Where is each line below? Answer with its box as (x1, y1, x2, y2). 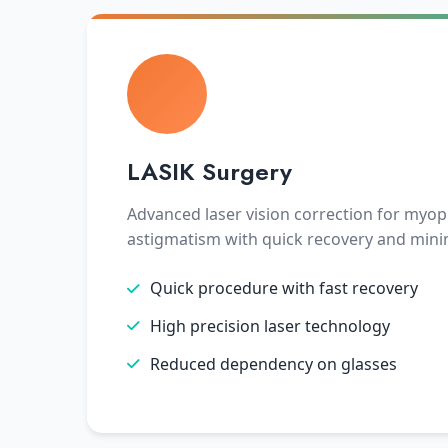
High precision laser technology (150, 314, 390, 337)
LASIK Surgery (127, 154, 292, 189)
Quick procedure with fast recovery (150, 277, 418, 299)
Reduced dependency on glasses (150, 352, 397, 375)
